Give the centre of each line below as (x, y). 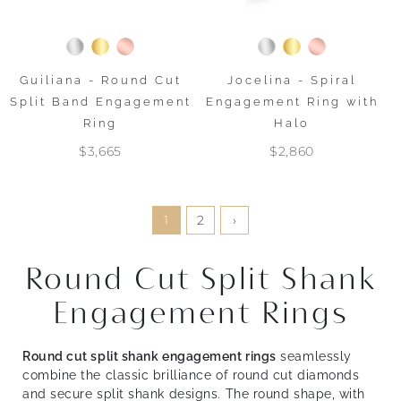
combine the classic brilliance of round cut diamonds (191, 375)
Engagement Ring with (292, 102)
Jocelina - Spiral (292, 80)
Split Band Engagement (100, 102)
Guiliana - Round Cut (100, 80)
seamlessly (314, 356)
